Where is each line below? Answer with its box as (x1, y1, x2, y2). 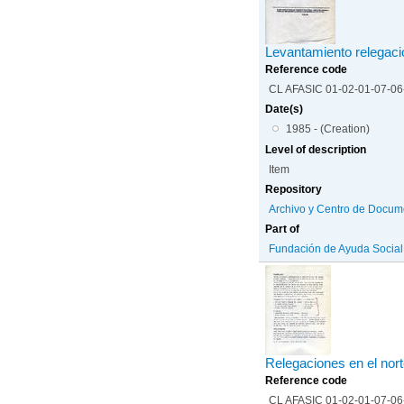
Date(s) (265, 102, 304, 115)
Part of (265, 222, 300, 235)
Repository (265, 182, 323, 196)
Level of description (265, 142, 367, 156)
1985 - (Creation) (285, 122, 370, 135)
